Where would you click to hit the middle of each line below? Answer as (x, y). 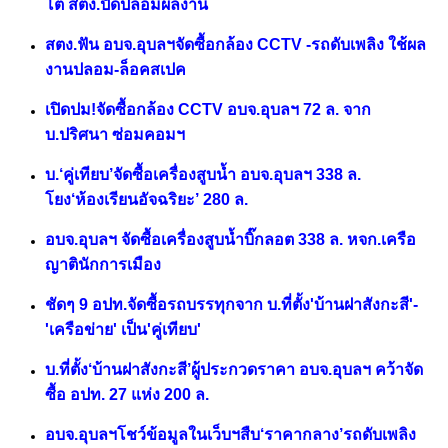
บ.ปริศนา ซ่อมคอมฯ (115, 135)
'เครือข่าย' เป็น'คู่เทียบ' (123, 330)
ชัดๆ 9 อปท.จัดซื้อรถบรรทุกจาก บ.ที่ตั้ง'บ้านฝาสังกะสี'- (231, 305)
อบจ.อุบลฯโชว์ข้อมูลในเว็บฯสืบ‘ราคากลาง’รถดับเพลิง (230, 435)
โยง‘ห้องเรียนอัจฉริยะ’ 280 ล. (146, 200)
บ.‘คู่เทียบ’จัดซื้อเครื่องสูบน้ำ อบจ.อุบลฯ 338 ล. (203, 175)
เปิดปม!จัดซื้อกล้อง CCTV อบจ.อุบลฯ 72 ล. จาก (208, 110)
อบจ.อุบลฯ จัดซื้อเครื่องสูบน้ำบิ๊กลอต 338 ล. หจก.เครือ (230, 240)
